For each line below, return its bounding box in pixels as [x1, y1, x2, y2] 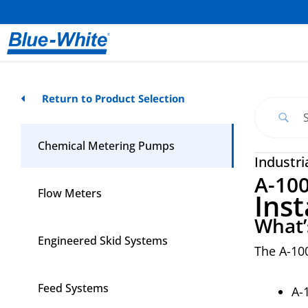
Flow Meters [38, 186, 102, 201]
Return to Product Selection [41, 91, 185, 105]
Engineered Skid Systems [38, 233, 168, 248]
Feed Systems [38, 280, 109, 296]
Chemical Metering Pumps [38, 138, 175, 153]
